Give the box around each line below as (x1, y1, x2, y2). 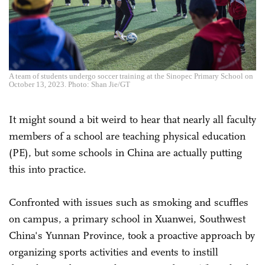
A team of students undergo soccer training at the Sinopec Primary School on (9, 71, 253, 80)
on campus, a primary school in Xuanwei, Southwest (9, 212, 245, 225)
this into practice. (9, 162, 86, 176)
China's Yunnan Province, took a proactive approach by (9, 228, 255, 242)
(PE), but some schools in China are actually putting (9, 146, 242, 159)
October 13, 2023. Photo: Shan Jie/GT (9, 79, 130, 89)
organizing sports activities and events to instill (9, 245, 218, 258)
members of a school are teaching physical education (9, 129, 245, 143)
